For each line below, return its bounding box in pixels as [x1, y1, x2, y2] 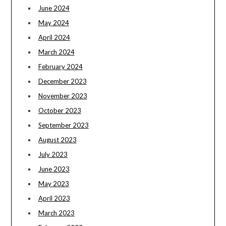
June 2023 [38, 165, 70, 174]
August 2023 [38, 136, 77, 144]
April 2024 [38, 33, 70, 42]
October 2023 [38, 106, 81, 115]
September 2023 [38, 121, 89, 130]
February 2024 [38, 63, 83, 71]
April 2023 [38, 194, 70, 203]
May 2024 [38, 19, 69, 27]
